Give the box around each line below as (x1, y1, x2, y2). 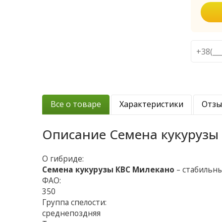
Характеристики (119, 99, 184, 110)
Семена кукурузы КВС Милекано (42, 165, 175, 175)
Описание (42, 125, 110, 144)
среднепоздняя (42, 208, 101, 219)
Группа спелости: (42, 197, 107, 208)
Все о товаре (51, 99, 102, 110)
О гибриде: (42, 154, 84, 165)
